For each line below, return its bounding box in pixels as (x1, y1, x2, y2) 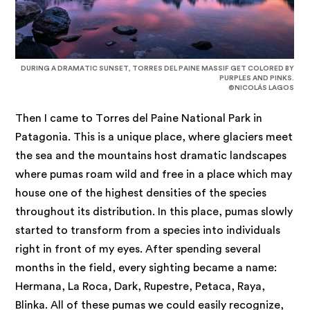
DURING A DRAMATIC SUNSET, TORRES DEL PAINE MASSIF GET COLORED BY (21, 64, 295, 72)
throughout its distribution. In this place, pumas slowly (15, 206, 293, 217)
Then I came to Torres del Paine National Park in (15, 112, 263, 124)
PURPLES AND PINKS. (219, 74, 295, 82)
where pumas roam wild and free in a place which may (15, 168, 293, 180)
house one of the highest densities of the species (15, 187, 267, 199)
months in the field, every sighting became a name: (15, 262, 277, 273)
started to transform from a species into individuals (15, 224, 281, 236)
